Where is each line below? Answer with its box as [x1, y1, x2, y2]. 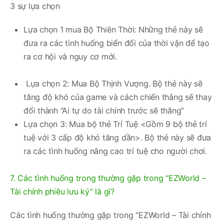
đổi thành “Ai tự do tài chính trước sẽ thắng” [23, 105, 184, 115]
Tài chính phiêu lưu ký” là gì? [10, 186, 114, 196]
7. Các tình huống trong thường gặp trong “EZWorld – [10, 172, 206, 183]
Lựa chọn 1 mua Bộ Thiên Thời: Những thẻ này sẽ [23, 24, 203, 34]
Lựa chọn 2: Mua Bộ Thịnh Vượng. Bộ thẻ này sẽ [23, 78, 202, 88]
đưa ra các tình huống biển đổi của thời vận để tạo [23, 37, 210, 48]
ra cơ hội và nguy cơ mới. [23, 51, 117, 61]
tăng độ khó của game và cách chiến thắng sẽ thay [23, 91, 212, 102]
